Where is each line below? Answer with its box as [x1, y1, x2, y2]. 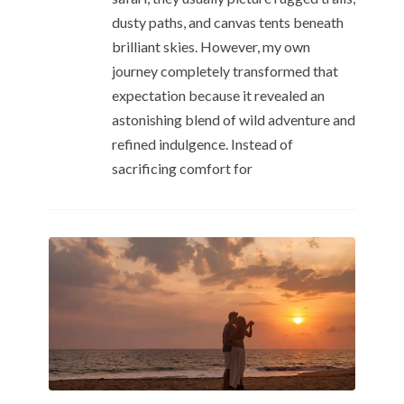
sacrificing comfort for [112, 160, 252, 178]
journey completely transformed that [112, 62, 338, 80]
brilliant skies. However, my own [112, 38, 310, 56]
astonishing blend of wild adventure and [112, 111, 355, 129]
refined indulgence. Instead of [112, 135, 293, 153]
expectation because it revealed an [112, 87, 325, 105]
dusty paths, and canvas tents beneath [112, 14, 344, 32]
